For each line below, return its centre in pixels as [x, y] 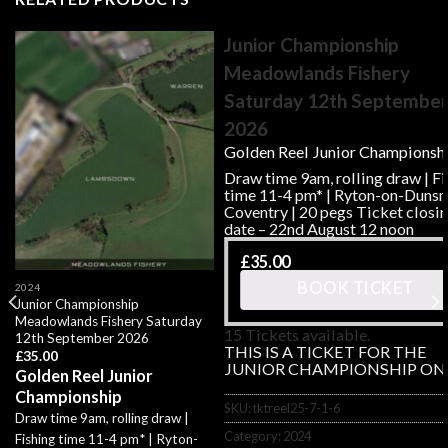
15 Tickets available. [296, 334]
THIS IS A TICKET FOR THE [325, 351]
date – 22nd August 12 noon [318, 228]
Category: [253, 435]
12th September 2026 [81, 337]
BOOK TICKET [355, 287]
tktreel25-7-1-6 [296, 407]
